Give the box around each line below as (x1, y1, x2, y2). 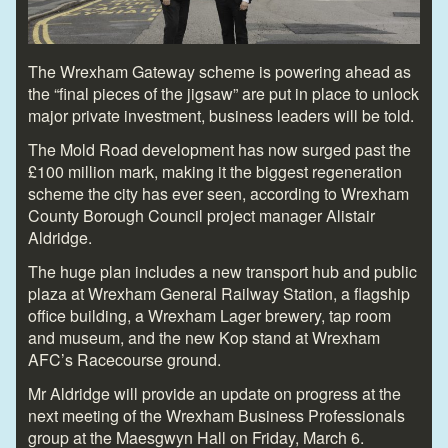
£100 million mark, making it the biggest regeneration (28, 159, 402, 183)
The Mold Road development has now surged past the (28, 137, 411, 161)
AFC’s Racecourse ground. (28, 347, 221, 371)
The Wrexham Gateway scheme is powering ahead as (28, 59, 411, 83)
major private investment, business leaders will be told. (28, 103, 414, 127)
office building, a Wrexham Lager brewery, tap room (28, 303, 391, 327)
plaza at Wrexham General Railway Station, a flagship (28, 281, 410, 305)
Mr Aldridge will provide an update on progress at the (28, 381, 401, 405)
